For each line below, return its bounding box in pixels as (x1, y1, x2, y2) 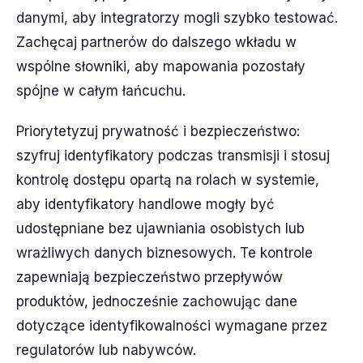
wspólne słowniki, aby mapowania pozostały (16, 58, 305, 75)
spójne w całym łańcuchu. (16, 83, 186, 99)
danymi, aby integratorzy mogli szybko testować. (16, 10, 338, 26)
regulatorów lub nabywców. (16, 342, 196, 358)
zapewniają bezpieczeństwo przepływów (16, 269, 283, 285)
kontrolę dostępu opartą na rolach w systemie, (16, 172, 319, 188)
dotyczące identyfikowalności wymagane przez (16, 318, 327, 334)
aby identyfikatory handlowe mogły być (16, 196, 275, 212)
